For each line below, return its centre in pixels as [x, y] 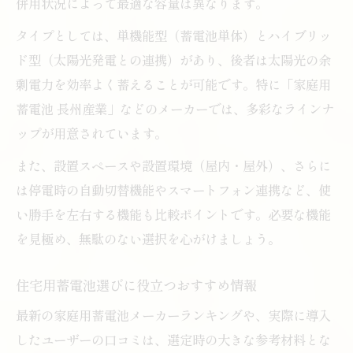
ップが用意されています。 [91, 133]
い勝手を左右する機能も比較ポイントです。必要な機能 [173, 214]
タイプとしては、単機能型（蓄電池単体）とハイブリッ [173, 35]
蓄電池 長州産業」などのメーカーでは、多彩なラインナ [175, 108]
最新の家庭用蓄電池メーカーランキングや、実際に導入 [173, 315]
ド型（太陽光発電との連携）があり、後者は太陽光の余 [173, 59]
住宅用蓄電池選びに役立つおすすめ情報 [136, 284]
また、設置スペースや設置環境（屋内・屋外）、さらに [173, 165]
